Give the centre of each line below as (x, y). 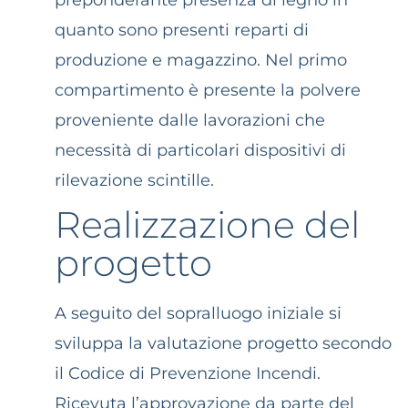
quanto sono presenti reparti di (182, 31)
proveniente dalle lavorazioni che (190, 121)
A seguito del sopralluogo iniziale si (198, 313)
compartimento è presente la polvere (208, 91)
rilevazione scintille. (134, 181)
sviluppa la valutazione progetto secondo (223, 343)
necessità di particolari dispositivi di (200, 151)
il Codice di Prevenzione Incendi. (188, 373)
